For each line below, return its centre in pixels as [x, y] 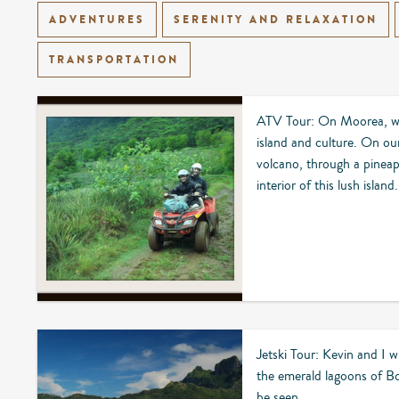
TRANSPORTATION [114, 59]
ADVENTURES [97, 19]
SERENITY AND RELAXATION [276, 19]
